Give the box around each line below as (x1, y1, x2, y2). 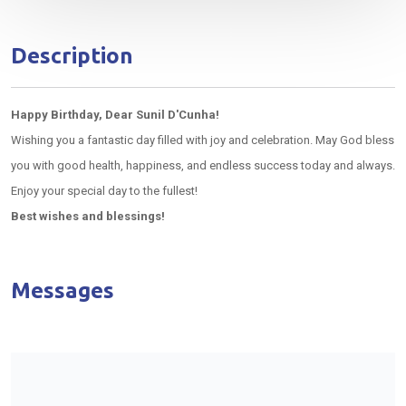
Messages (11, 278, 114, 303)
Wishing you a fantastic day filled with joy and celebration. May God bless (11, 133, 394, 147)
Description (11, 43, 133, 68)
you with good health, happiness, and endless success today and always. (11, 159, 395, 172)
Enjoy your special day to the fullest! (11, 184, 198, 198)
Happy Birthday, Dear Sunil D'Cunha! (11, 108, 219, 121)
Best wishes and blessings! (11, 209, 165, 223)
